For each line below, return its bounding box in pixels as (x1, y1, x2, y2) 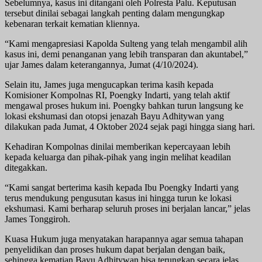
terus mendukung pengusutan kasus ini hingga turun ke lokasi (5, 192, 232, 203)
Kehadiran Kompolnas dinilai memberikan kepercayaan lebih (5, 141, 230, 151)
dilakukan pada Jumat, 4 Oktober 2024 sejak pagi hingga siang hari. (5, 121, 255, 132)
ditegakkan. (5, 162, 47, 173)
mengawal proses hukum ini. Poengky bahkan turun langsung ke (5, 100, 243, 111)
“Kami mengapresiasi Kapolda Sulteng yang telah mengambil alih (5, 38, 247, 49)
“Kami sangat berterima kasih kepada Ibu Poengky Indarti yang (5, 182, 239, 192)
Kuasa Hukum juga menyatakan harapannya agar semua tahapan (5, 233, 243, 244)
